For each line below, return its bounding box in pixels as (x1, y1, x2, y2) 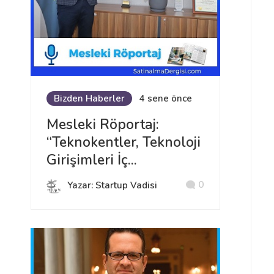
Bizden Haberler (54, 92, 125, 105)
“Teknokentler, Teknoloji (46, 133, 201, 152)
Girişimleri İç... (46, 150, 137, 169)
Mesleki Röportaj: (46, 115, 159, 134)
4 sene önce (139, 92, 192, 105)
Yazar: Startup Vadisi (67, 179, 157, 191)
